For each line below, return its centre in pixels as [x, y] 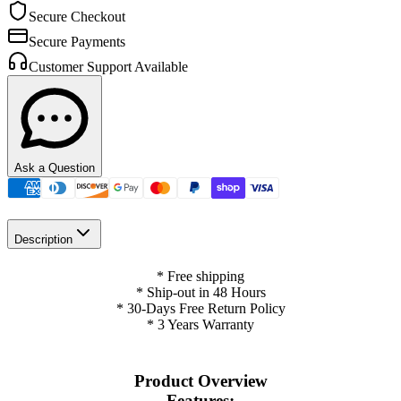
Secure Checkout [77, 17]
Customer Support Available [108, 67]
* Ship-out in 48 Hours [200, 292]
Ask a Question [55, 168]
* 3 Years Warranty [200, 324]
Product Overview [200, 381]
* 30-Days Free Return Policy [200, 308]
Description [43, 239]
